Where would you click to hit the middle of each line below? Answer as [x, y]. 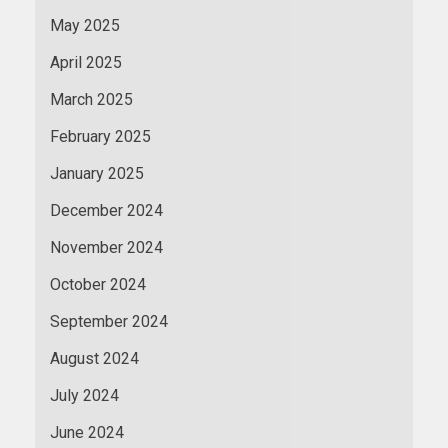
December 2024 [106, 211]
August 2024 [94, 359]
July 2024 [84, 396]
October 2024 [98, 285]
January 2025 [97, 174]
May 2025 [85, 26]
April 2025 [86, 63]
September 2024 [109, 322]
